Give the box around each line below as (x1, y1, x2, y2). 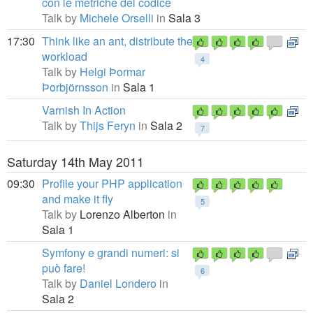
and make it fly (42, 191, 113, 207)
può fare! (42, 260, 85, 276)
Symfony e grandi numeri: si (42, 245, 180, 261)
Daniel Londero (80, 275, 156, 291)
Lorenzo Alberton (80, 206, 168, 222)
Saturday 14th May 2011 (7, 152, 144, 170)
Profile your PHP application (42, 175, 182, 191)
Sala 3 (166, 10, 201, 26)
